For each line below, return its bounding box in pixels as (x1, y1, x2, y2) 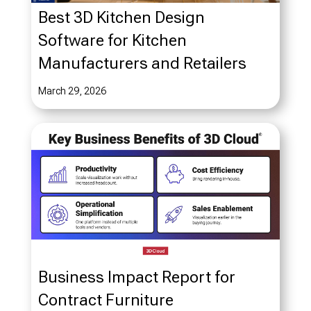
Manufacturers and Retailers (37, 53, 246, 73)
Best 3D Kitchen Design (37, 7, 205, 27)
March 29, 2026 (37, 85, 106, 96)
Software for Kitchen (37, 30, 187, 50)
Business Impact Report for (37, 267, 235, 287)
